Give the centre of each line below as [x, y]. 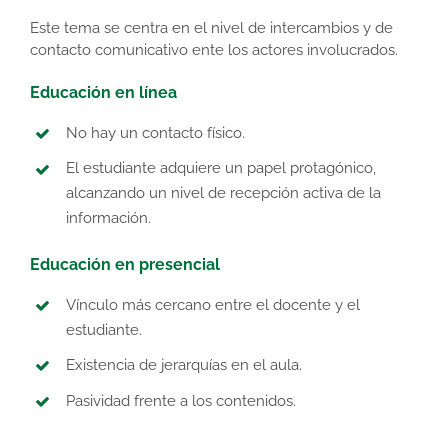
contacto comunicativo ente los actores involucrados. [214, 49]
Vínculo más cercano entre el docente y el [213, 304]
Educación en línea [103, 92]
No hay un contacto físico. [155, 132]
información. [108, 218]
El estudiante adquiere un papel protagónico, [221, 168]
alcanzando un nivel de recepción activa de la [223, 193]
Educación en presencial [125, 264]
